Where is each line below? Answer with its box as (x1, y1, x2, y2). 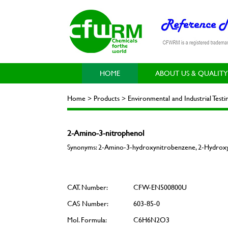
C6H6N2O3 (133, 214, 169, 225)
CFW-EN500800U (133, 182, 187, 192)
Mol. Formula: (67, 214, 107, 225)
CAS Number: (67, 198, 108, 209)
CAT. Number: (67, 182, 108, 192)
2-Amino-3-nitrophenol (67, 127, 145, 138)
